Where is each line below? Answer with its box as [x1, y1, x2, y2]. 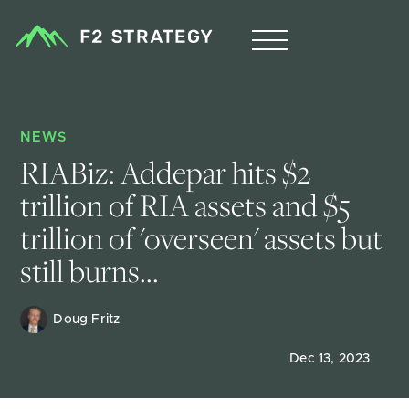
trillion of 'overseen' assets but [20, 216, 389, 259]
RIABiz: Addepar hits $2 [20, 151, 317, 194]
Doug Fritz [53, 313, 124, 326]
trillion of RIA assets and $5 [20, 184, 357, 226]
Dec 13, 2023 [289, 352, 371, 365]
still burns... [20, 249, 160, 292]
